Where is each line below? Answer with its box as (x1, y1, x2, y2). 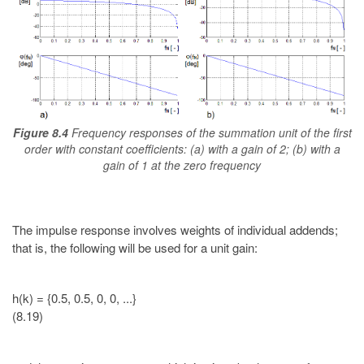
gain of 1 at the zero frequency (103, 157, 261, 174)
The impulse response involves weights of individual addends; (12, 220, 338, 238)
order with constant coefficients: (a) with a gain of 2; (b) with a (24, 141, 340, 158)
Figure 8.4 (12, 124, 68, 141)
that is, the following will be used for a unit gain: (12, 238, 258, 256)
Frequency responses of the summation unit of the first (71, 124, 352, 141)
